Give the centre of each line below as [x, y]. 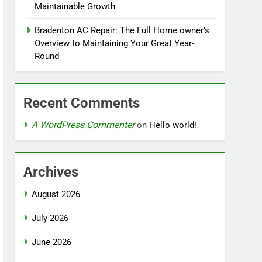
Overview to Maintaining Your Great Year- [115, 43]
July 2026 [50, 218]
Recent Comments [82, 103]
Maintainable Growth [75, 6]
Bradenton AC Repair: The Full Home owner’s [122, 30]
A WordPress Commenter [83, 125]
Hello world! [173, 125]
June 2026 [52, 242]
